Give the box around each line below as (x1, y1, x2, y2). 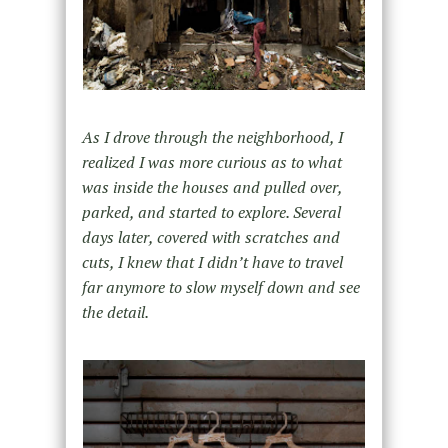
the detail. (81, 301, 149, 324)
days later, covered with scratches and (81, 226, 340, 249)
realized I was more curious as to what (81, 151, 342, 174)
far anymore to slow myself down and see (81, 276, 360, 299)
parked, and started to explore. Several (81, 201, 341, 224)
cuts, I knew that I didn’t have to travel (81, 251, 343, 274)
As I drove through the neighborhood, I (81, 126, 343, 149)
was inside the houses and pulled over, (81, 176, 342, 199)
